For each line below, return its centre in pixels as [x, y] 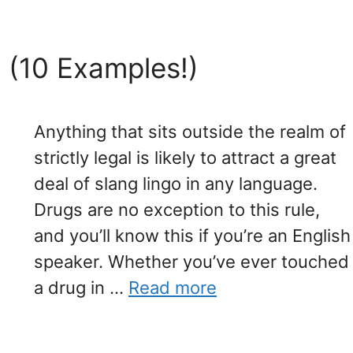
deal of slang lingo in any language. [176, 184]
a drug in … [81, 288]
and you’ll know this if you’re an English [192, 236]
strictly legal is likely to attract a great [185, 158]
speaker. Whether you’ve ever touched [191, 262]
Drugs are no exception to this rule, [177, 210]
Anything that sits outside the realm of [190, 132]
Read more [173, 288]
